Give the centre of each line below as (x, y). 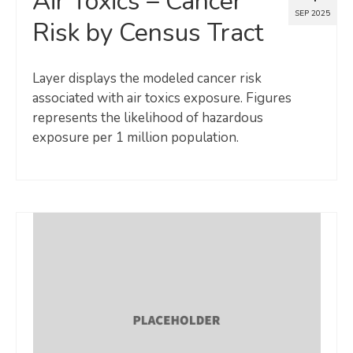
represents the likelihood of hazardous (148, 117)
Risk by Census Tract (148, 32)
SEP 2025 (312, 13)
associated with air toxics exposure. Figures (162, 98)
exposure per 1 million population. (136, 137)
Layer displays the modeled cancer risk (147, 78)
